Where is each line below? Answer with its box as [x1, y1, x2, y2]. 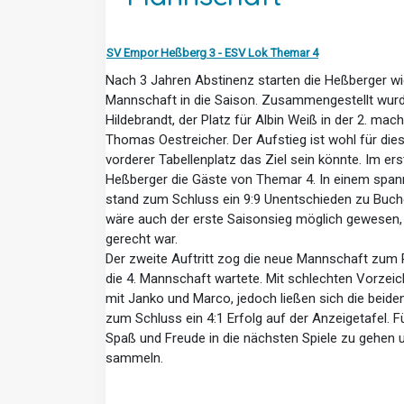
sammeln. [106, 349, 163, 366]
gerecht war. [106, 230, 178, 247]
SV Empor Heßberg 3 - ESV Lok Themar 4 [106, 45, 318, 60]
